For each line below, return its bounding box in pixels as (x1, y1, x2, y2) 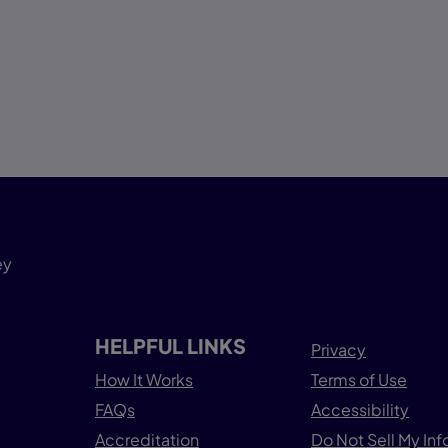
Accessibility (311, 399, 409, 420)
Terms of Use (311, 369, 407, 390)
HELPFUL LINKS (95, 333, 246, 358)
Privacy (311, 339, 366, 360)
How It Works (95, 369, 193, 390)
